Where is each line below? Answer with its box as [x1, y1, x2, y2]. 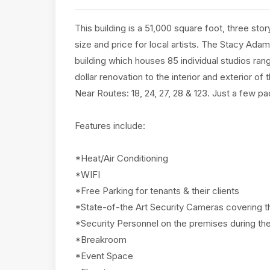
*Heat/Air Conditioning [75, 152, 168, 164]
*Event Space [75, 250, 133, 262]
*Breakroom [75, 234, 127, 245]
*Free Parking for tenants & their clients [75, 185, 239, 196]
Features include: [75, 120, 145, 131]
